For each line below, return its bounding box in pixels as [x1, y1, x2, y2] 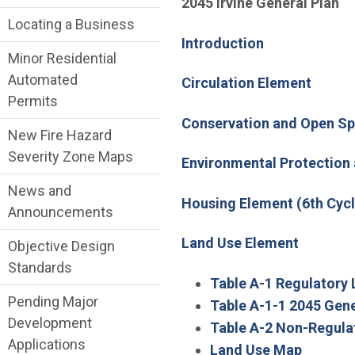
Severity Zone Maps [8, 148, 133, 166]
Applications [8, 336, 86, 353]
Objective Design [8, 238, 115, 255]
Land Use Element [181, 235, 299, 252]
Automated [8, 71, 78, 89]
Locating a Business [8, 16, 135, 33]
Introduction [181, 34, 264, 52]
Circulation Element [181, 74, 311, 92]
